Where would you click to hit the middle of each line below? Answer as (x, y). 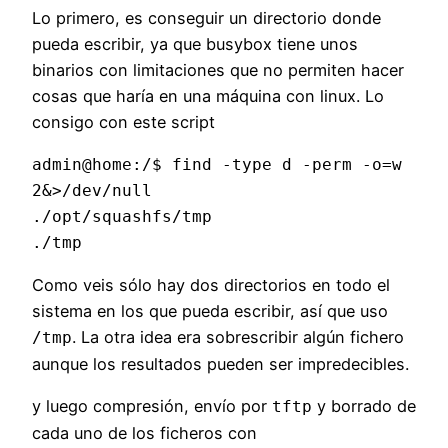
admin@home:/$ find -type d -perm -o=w (217, 164)
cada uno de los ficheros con (144, 433)
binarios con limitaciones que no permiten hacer (218, 70)
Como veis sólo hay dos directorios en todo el (211, 284)
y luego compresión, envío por (152, 406)
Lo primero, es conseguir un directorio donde (206, 18)
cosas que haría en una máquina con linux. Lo (208, 96)
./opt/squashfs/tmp (122, 216)
